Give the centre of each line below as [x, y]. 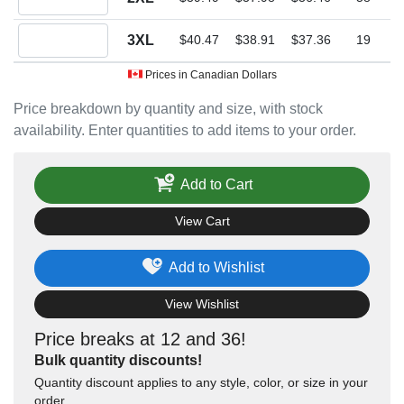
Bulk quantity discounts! [118, 361]
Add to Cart [216, 184]
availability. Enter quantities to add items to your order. [185, 130]
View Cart [202, 221]
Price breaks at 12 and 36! [140, 340]
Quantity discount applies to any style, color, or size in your [201, 383]
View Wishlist [202, 304]
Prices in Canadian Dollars [209, 74]
